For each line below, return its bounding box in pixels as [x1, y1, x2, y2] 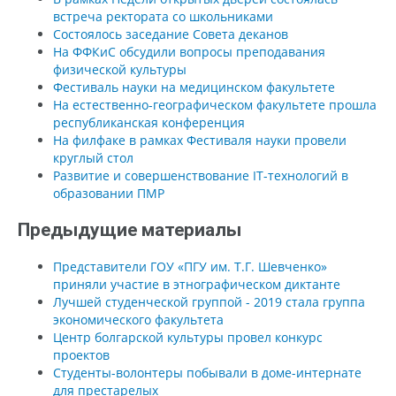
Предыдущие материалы [18, 218, 241, 240]
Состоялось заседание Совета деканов [53, 25, 288, 42]
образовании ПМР [53, 184, 164, 202]
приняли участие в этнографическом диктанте [53, 275, 340, 293]
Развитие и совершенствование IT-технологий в [53, 166, 348, 184]
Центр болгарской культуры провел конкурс [53, 328, 323, 346]
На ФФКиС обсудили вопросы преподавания [53, 42, 325, 60]
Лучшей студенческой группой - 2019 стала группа [53, 293, 365, 310]
